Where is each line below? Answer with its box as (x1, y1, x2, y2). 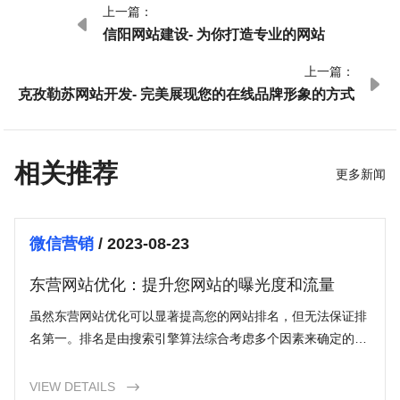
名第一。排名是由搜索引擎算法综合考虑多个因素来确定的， (29, 331, 368, 346)
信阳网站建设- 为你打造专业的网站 (102, 25, 325, 42)
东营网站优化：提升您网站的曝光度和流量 (29, 275, 336, 294)
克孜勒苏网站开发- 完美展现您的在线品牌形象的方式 (18, 85, 355, 102)
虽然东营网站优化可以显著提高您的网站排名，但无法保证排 (29, 309, 368, 324)
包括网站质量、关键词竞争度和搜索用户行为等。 (29, 354, 305, 369)
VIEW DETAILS (29, 379, 116, 395)
